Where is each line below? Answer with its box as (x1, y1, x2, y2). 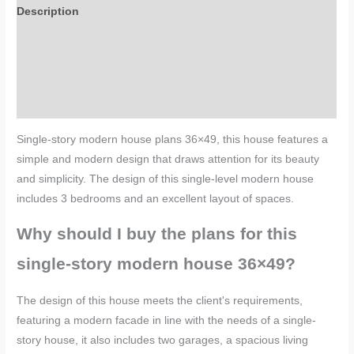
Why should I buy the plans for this (17, 224, 298, 243)
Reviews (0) (17, 66, 80, 79)
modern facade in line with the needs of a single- (73, 314, 317, 326)
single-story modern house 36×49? (17, 254, 296, 273)
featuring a (17, 314, 74, 326)
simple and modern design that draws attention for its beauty (17, 153, 320, 165)
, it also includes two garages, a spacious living (75, 333, 309, 346)
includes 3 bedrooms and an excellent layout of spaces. (17, 192, 295, 205)
